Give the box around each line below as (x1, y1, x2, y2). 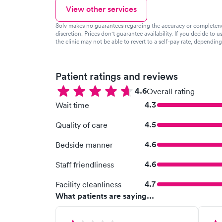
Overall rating (147, 86, 195, 96)
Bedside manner (55, 140, 113, 150)
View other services (66, 4, 137, 14)
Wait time (55, 100, 89, 110)
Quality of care (55, 120, 108, 130)
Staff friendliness (55, 160, 114, 169)
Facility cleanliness (55, 179, 121, 189)
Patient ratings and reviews (55, 70, 178, 82)
